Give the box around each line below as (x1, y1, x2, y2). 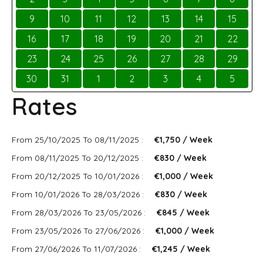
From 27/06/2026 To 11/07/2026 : (12, 244, 143, 254)
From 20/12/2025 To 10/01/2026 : (12, 171, 146, 181)
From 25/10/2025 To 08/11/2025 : (12, 134, 146, 145)
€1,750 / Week (154, 134, 213, 145)
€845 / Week (157, 207, 210, 218)
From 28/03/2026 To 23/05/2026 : (12, 207, 148, 218)
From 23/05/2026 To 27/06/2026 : (12, 225, 147, 236)
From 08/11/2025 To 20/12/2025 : (12, 153, 146, 163)
